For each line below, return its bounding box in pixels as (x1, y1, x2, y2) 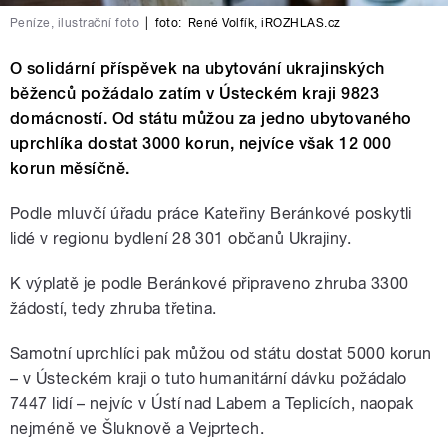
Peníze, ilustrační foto (10, 16, 140, 31)
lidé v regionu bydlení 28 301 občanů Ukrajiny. (10, 229, 352, 249)
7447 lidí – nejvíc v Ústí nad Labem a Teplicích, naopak (10, 394, 414, 414)
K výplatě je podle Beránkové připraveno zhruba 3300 (10, 274, 409, 294)
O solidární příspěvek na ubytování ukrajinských (10, 59, 385, 79)
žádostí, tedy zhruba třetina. (10, 299, 217, 319)
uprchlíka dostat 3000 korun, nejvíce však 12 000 (10, 134, 392, 154)
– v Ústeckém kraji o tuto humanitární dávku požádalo (10, 369, 407, 389)
